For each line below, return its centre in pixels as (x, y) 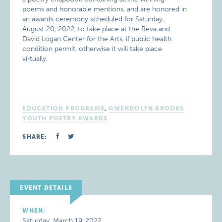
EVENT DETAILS (46, 188)
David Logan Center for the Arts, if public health (97, 39)
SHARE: (35, 137)
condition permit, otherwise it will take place (92, 49)
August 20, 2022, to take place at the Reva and (96, 29)
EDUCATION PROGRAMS (63, 109)
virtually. (35, 59)
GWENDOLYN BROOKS (146, 109)
